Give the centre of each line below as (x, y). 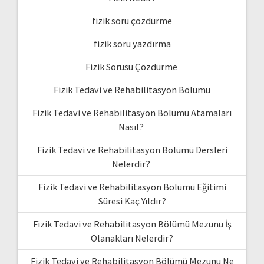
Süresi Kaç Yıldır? (132, 201)
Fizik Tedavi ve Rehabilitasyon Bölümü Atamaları (132, 112)
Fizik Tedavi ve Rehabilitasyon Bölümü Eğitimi (132, 187)
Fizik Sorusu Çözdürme (132, 66)
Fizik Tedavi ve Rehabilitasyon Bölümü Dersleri (132, 149)
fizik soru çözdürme (132, 20)
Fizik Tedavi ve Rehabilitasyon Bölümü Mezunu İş (132, 224)
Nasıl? (132, 126)
